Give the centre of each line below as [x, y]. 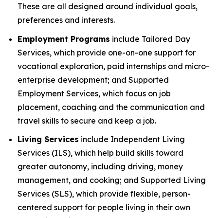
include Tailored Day [150, 39]
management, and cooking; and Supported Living [112, 180]
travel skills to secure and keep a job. [87, 120]
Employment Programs [64, 39]
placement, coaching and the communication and [111, 107]
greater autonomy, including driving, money [100, 167]
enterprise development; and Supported [93, 80]
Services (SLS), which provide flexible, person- [104, 194]
